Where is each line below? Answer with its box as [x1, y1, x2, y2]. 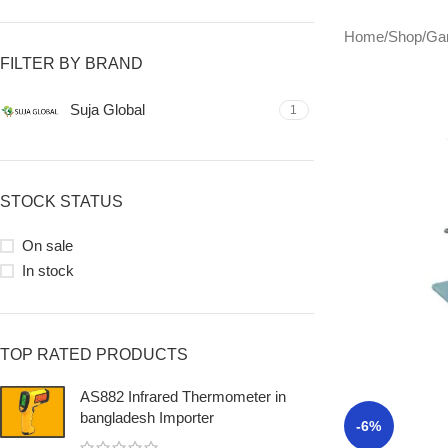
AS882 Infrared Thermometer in [80, 388, 286, 405]
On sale [22, 237, 73, 254]
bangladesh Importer [80, 409, 214, 426]
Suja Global [70, 101, 145, 118]
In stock [22, 262, 74, 279]
